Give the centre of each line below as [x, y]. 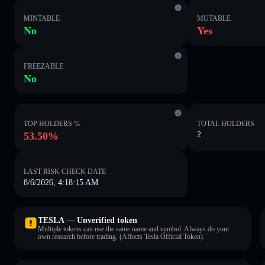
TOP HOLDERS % [52, 123]
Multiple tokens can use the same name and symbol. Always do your [134, 229]
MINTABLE [42, 18]
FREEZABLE [43, 66]
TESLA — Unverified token [88, 220]
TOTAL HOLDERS [226, 123]
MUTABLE [214, 18]
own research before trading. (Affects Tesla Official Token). [121, 236]
